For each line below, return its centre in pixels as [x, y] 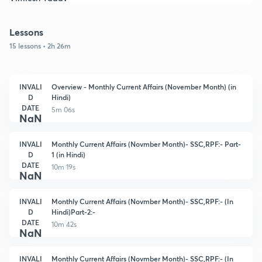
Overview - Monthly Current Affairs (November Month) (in [144, 86]
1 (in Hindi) [68, 154]
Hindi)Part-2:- [73, 211]
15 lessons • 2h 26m [40, 45]
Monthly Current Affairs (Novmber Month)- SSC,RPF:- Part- [146, 144]
